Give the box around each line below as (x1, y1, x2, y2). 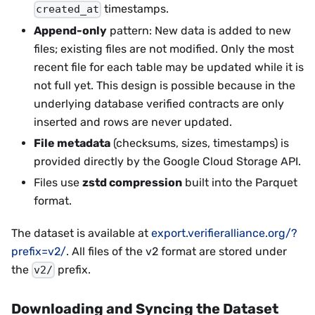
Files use (34, 175, 82, 189)
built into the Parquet (182, 175, 297, 189)
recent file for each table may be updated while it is (34, 60, 304, 74)
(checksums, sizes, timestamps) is (110, 136, 289, 150)
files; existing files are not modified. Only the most (34, 41, 294, 56)
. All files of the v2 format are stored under (66, 244, 287, 258)
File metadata (34, 136, 110, 150)
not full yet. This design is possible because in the (34, 78, 295, 92)
